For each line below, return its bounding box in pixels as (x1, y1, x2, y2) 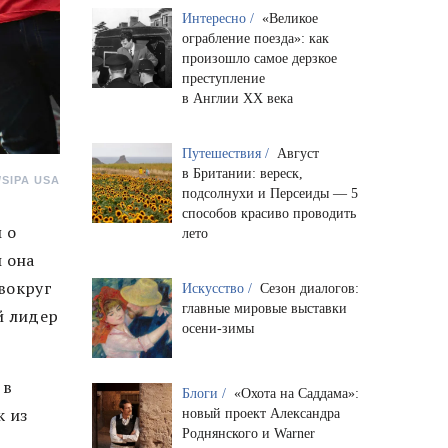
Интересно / (181, 10, 258, 26)
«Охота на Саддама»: (233, 385, 359, 401)
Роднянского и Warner (181, 425, 315, 441)
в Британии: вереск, (181, 165, 303, 181)
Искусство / (181, 280, 256, 296)
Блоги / (181, 385, 230, 401)
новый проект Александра (181, 405, 340, 421)
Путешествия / (181, 145, 273, 161)
